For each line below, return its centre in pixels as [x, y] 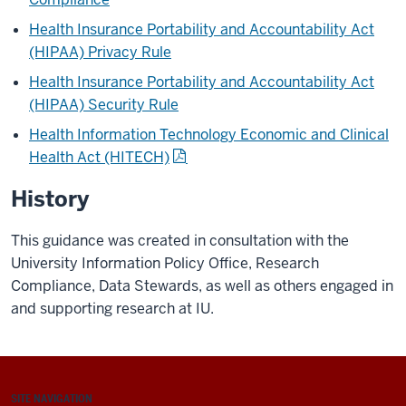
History [50, 199]
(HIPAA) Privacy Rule [100, 52]
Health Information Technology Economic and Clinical [209, 135]
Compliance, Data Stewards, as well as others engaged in [202, 286]
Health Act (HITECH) [99, 157]
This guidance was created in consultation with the [180, 241]
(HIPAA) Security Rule [104, 105]
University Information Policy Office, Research [165, 263]
